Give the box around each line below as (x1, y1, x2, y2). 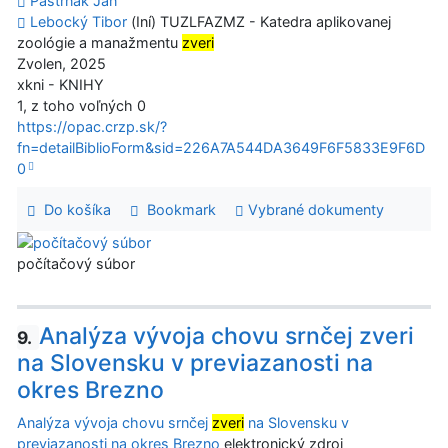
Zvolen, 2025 (17, 55, 106, 73)
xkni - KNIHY (17, 76, 104, 94)
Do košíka (35, 200, 111, 218)
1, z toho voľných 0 (17, 97, 146, 115)
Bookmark (138, 200, 216, 218)
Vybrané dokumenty (243, 200, 384, 218)
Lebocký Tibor (30, 13, 127, 31)
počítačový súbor (17, 255, 135, 273)
